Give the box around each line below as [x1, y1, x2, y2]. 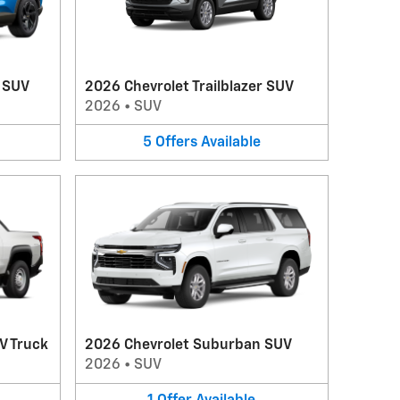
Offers [154, 135, 197, 150]
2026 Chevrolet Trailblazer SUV [84, 79, 294, 95]
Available [200, 135, 261, 150]
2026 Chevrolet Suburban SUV [84, 338, 292, 353]
